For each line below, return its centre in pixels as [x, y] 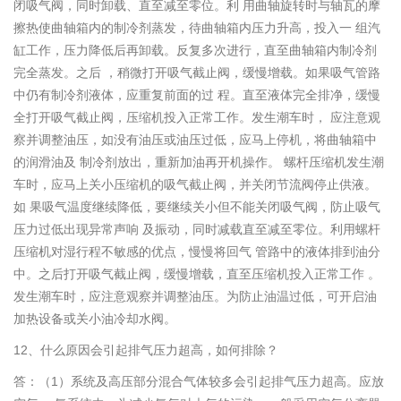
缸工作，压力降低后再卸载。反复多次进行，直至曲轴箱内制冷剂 [195, 51]
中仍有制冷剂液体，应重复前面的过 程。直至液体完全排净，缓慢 [197, 95]
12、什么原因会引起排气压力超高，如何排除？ [146, 350]
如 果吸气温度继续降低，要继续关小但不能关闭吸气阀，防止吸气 [197, 207]
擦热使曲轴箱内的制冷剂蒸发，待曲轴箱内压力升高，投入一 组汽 [197, 28]
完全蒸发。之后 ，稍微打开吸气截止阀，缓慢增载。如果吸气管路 [197, 73]
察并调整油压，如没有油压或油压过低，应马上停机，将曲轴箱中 [195, 140]
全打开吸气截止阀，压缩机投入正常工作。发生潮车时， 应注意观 [197, 118]
